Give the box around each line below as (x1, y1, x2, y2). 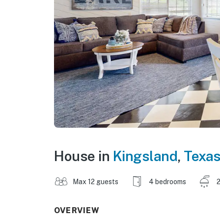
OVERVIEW (54, 205, 100, 215)
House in (54, 147, 113, 164)
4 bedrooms (149, 177, 186, 186)
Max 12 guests (73, 177, 118, 186)
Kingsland (112, 147, 177, 164)
